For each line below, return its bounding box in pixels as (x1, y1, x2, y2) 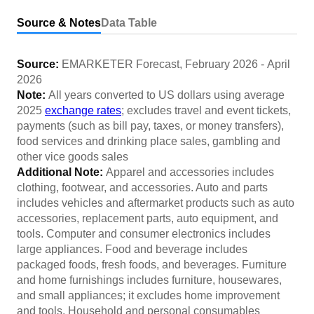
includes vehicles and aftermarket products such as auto (17, 197, 294, 209)
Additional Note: (17, 166, 106, 178)
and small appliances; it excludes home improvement (17, 289, 280, 301)
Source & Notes (17, 17, 101, 29)
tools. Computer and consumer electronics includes (17, 228, 271, 240)
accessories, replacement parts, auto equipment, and (17, 212, 278, 224)
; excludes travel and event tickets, (121, 104, 291, 116)
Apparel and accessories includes (106, 166, 274, 178)
